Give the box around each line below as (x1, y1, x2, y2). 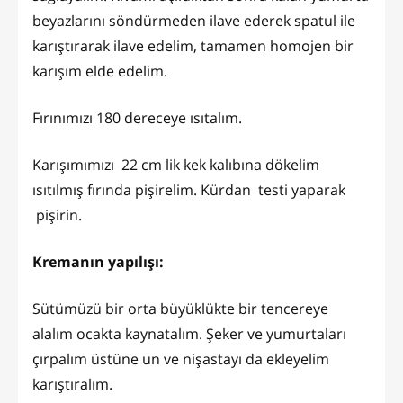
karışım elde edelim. (32, 60, 167, 81)
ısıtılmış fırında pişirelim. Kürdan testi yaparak (32, 179, 345, 200)
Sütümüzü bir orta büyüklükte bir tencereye (32, 298, 328, 318)
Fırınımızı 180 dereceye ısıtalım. (32, 107, 242, 128)
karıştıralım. (32, 373, 112, 394)
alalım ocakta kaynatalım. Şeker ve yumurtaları (32, 323, 346, 344)
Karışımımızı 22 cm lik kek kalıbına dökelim (32, 154, 319, 175)
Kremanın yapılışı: (32, 251, 164, 272)
